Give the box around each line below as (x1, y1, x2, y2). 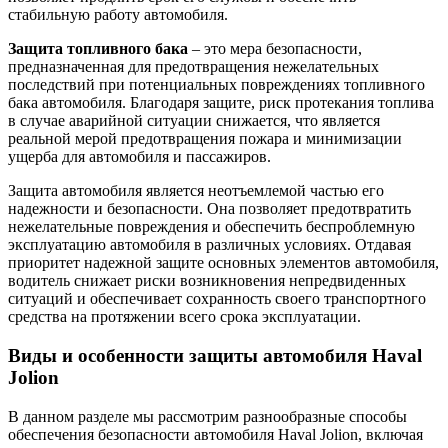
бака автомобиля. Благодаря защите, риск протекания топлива (8, 94, 434, 112)
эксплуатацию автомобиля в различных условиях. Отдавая (8, 236, 411, 254)
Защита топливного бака (8, 40, 188, 58)
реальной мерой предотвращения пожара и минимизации (8, 130, 402, 148)
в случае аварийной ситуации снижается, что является (8, 112, 380, 130)
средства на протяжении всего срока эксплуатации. (8, 308, 361, 326)
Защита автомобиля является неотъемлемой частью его (8, 182, 384, 200)
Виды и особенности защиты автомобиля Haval (8, 345, 422, 367)
